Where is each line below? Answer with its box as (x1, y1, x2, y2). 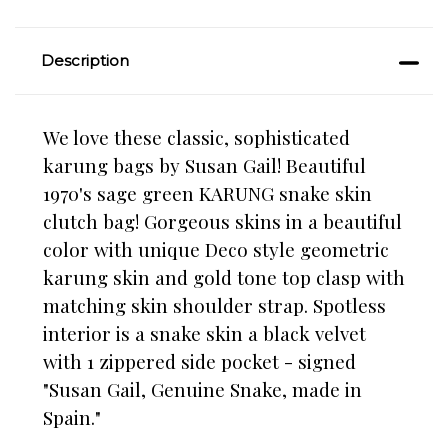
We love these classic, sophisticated (43, 124, 350, 151)
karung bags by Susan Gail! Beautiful (43, 152, 366, 179)
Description (40, 51, 129, 71)
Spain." (43, 404, 101, 431)
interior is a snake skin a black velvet (43, 320, 366, 347)
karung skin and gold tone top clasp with (43, 264, 405, 291)
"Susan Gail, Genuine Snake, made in (43, 376, 362, 403)
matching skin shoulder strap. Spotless (43, 292, 386, 319)
